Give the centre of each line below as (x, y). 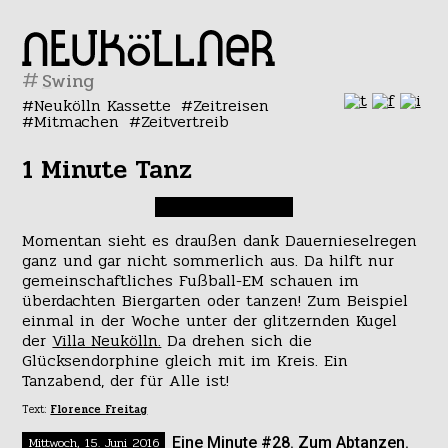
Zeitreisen (230, 105)
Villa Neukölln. (107, 341)
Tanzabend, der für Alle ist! (126, 381)
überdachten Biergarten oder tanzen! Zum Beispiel (215, 301)
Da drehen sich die (237, 341)
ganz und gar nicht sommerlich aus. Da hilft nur (208, 261)
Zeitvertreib (184, 121)
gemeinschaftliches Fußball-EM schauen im (191, 281)
